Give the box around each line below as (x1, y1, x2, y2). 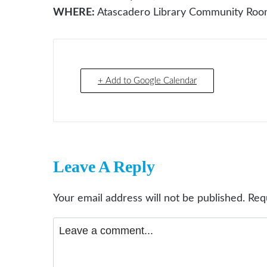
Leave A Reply (53, 157, 155, 176)
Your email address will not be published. (53, 193, 245, 204)
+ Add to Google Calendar (98, 76, 197, 85)
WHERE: (53, 7, 95, 18)
